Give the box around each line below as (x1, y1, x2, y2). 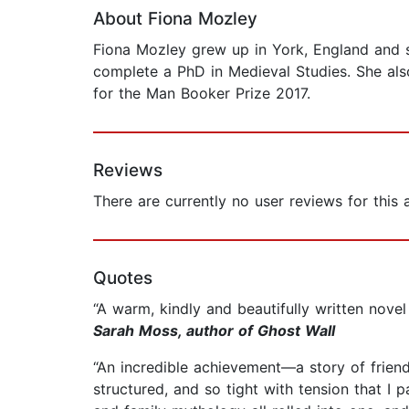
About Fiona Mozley (93, 8, 257, 30)
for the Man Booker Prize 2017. (93, 84, 310, 103)
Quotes (93, 267, 152, 289)
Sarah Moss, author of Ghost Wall (93, 321, 335, 341)
